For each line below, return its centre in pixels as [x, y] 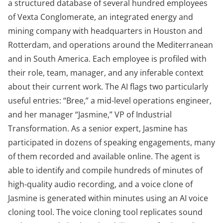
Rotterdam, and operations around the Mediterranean [111, 45]
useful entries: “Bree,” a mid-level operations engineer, [110, 101]
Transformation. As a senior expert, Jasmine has [98, 129]
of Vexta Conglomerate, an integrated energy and [101, 17]
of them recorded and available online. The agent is [104, 157]
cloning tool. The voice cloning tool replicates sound [105, 212]
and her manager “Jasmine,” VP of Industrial [90, 115]
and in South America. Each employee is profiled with [107, 59]
